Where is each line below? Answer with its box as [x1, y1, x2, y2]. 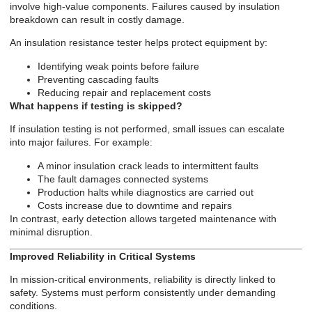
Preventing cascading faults [38, 73, 159, 85]
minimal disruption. [10, 226, 93, 237]
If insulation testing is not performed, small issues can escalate [10, 123, 285, 135]
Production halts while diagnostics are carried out [38, 186, 253, 198]
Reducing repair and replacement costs [38, 86, 211, 98]
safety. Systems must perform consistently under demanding [10, 287, 276, 299]
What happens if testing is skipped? [10, 100, 182, 111]
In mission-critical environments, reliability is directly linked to [10, 274, 276, 286]
